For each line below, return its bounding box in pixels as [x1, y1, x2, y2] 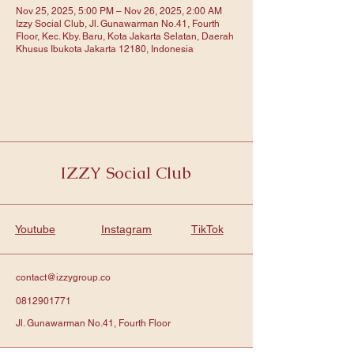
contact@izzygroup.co [16, 272, 111, 283]
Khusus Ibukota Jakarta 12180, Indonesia [16, 43, 194, 55]
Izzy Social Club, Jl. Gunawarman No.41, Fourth [16, 18, 220, 29]
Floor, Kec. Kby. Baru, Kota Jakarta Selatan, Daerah [16, 31, 234, 42]
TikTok [190, 223, 224, 235]
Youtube [15, 223, 55, 235]
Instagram [101, 223, 152, 235]
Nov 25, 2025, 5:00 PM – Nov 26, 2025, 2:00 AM [16, 6, 222, 17]
